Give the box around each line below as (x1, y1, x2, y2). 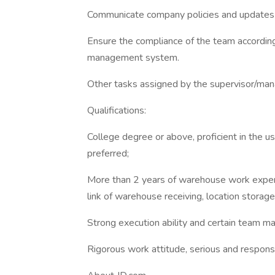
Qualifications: (87, 104, 146, 117)
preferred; (87, 147, 129, 160)
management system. (87, 51, 179, 64)
